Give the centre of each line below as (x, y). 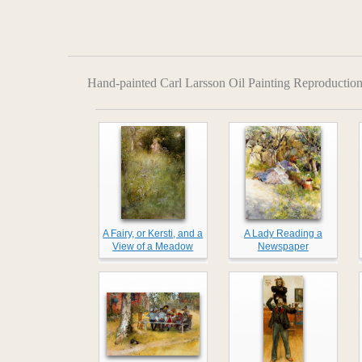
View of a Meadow (153, 247)
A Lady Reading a (283, 234)
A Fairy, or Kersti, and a (153, 234)
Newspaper (283, 247)
